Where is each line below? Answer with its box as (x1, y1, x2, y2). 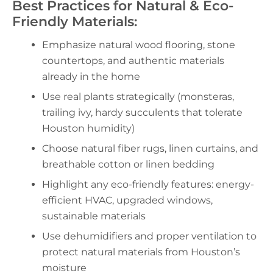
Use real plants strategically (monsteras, (41, 90, 234, 102)
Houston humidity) (41, 122, 135, 134)
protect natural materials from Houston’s (41, 246, 240, 258)
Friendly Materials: (12, 13, 137, 30)
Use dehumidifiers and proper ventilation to (41, 230, 257, 243)
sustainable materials (41, 210, 146, 222)
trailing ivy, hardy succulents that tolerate (41, 106, 243, 118)
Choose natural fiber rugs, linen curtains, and (41, 143, 258, 155)
